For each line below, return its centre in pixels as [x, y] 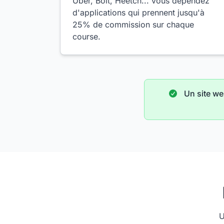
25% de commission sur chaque [133, 24]
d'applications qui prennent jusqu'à [138, 12]
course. [86, 36]
